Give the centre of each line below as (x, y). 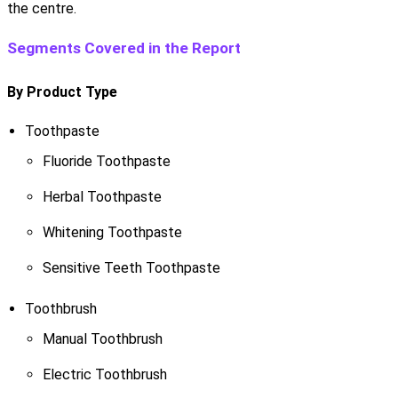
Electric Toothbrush (104, 374)
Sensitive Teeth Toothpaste (131, 267)
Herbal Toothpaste (102, 196)
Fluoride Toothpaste (106, 161)
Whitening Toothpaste (112, 232)
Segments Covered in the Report (123, 48)
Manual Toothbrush (102, 338)
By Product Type (62, 92)
